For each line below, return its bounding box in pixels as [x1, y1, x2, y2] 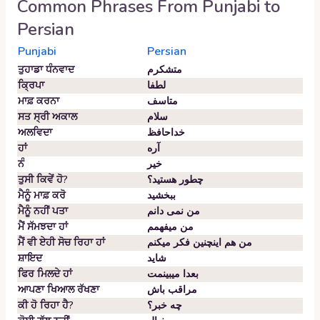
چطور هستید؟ [147, 173, 204, 186]
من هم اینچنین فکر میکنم [147, 236, 252, 249]
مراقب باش [147, 283, 197, 296]
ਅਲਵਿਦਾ [18, 126, 52, 139]
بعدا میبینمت [147, 267, 199, 281]
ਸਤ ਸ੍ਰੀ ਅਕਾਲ [18, 110, 77, 124]
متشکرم [147, 63, 182, 76]
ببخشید [147, 189, 176, 202]
